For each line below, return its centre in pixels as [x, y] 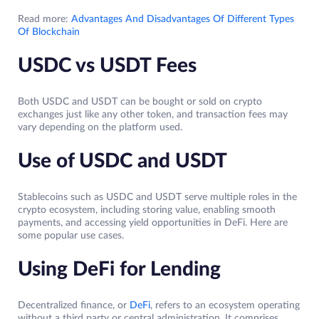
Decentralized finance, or [72, 306]
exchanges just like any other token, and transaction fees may [153, 115]
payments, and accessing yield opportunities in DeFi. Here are [153, 223]
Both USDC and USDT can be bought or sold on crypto [140, 102]
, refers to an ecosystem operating [225, 306]
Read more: [43, 20]
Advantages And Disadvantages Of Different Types [181, 20]
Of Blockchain [49, 32]
